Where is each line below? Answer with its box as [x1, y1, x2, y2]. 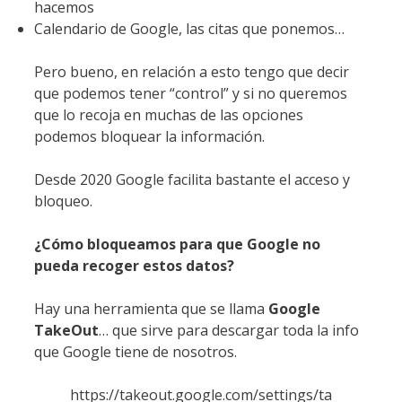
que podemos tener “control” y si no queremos [34, 83, 347, 103]
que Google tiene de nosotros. [34, 341, 237, 362]
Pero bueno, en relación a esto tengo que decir [34, 61, 349, 82]
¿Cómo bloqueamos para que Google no [34, 233, 320, 254]
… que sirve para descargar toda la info [99, 319, 359, 340]
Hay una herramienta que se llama [34, 298, 268, 319]
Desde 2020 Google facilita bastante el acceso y [34, 169, 350, 189]
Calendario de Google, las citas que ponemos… [34, 18, 345, 39]
